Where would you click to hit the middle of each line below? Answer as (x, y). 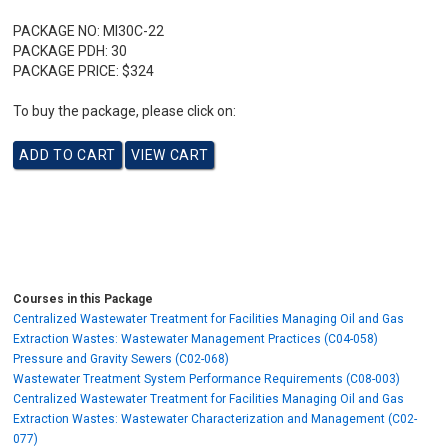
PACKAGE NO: (57, 31)
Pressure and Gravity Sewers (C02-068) (121, 359)
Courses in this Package (83, 299)
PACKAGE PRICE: (66, 71)
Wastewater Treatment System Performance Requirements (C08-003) (207, 379)
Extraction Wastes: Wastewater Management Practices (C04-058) (196, 339)
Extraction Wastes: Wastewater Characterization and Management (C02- (215, 419)
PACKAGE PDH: (61, 51)
